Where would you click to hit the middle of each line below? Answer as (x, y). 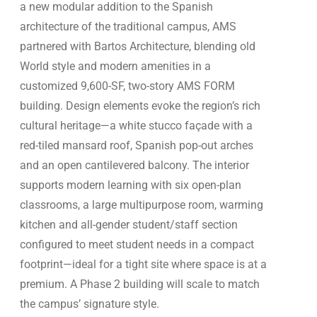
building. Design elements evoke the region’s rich (140, 106)
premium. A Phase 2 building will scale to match (140, 284)
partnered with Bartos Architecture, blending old (138, 46)
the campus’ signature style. (90, 304)
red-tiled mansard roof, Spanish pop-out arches (137, 145)
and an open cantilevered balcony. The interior (134, 165)
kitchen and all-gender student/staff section (129, 225)
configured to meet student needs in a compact (137, 244)
